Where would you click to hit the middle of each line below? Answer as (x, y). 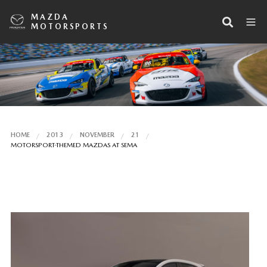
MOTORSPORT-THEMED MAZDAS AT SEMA (74, 145)
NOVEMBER (97, 135)
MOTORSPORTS (70, 26)
